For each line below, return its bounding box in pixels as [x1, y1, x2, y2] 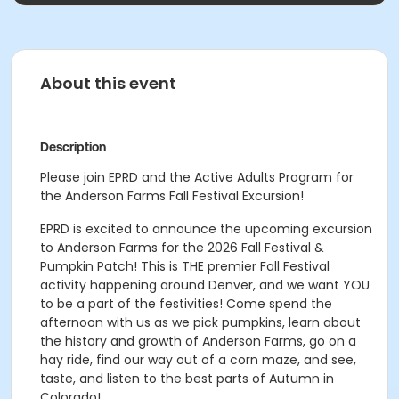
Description [40, 140, 106, 154]
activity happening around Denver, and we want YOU [40, 276, 370, 294]
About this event [40, 72, 176, 94]
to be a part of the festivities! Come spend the [40, 295, 332, 313]
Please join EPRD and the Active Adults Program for [40, 168, 354, 186]
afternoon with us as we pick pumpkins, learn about [40, 313, 361, 331]
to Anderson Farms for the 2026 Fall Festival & [40, 239, 324, 256]
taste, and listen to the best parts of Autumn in [40, 370, 334, 387]
